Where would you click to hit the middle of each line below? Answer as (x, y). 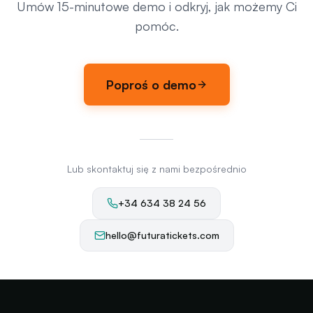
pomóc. (156, 26)
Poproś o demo (151, 85)
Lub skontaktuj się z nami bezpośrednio (156, 169)
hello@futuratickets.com (162, 235)
